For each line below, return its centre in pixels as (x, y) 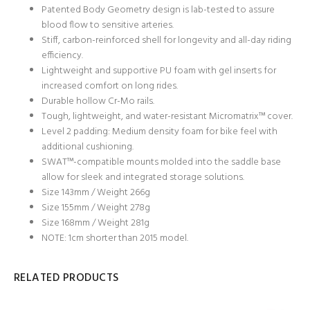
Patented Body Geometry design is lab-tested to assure (158, 10)
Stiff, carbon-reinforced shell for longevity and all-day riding (166, 41)
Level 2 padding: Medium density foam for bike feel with (159, 132)
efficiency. (62, 56)
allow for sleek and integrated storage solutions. (143, 178)
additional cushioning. (88, 147)
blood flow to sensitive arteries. (108, 26)
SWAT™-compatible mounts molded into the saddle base (161, 163)
